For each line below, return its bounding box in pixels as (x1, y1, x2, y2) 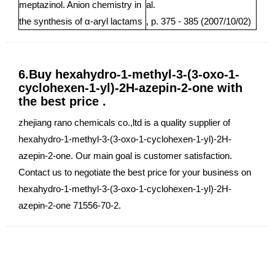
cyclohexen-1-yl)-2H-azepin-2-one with (18, 81, 242, 95)
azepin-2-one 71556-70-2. (18, 200, 121, 211)
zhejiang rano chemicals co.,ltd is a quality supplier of (18, 117, 230, 128)
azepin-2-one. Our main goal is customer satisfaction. (18, 150, 232, 161)
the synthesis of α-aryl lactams (19, 16, 142, 26)
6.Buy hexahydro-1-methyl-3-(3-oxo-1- (18, 68, 239, 81)
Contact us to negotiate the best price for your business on (18, 167, 251, 177)
